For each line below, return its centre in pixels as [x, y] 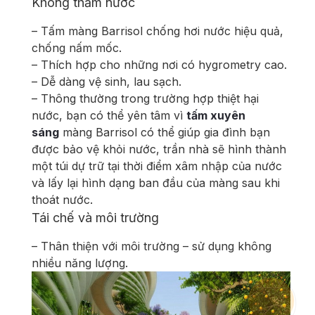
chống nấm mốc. [77, 47]
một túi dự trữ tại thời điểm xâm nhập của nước [157, 166]
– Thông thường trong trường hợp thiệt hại [145, 98]
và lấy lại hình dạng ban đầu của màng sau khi [156, 182]
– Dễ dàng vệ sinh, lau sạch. [107, 81]
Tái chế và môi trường [95, 217]
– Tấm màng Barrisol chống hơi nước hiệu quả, [157, 31]
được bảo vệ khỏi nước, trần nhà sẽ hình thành [159, 149]
